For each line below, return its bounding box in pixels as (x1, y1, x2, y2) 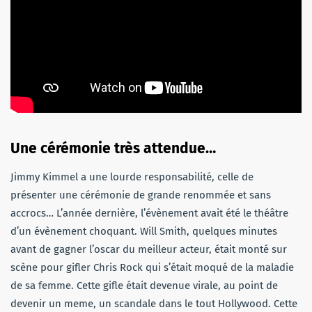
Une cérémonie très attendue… (10, 139, 216, 157)
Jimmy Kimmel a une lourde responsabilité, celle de (10, 170, 253, 183)
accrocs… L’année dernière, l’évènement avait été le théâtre (10, 206, 288, 219)
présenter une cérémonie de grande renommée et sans (10, 188, 271, 201)
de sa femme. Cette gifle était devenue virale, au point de (10, 279, 278, 292)
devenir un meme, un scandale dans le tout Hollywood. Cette (10, 297, 297, 310)
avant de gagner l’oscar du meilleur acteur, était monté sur (10, 242, 287, 256)
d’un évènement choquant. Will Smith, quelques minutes (10, 224, 277, 237)
